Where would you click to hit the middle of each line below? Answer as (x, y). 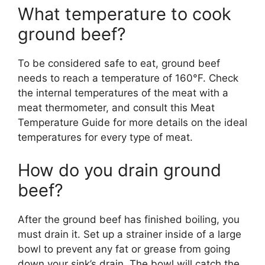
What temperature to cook (125, 14)
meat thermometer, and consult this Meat (116, 108)
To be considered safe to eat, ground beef (119, 64)
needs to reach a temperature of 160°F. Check (128, 78)
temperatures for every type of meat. (105, 138)
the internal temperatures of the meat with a (123, 93)
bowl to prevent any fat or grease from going (124, 249)
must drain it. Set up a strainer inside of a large (130, 234)
